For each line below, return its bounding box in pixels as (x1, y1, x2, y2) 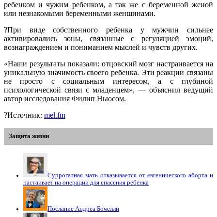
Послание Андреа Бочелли (47, 205, 119, 213)
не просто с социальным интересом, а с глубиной (4, 77, 213, 86)
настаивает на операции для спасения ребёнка (23, 179, 149, 186)
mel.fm (44, 111, 65, 120)
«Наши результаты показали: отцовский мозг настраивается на (4, 60, 213, 68)
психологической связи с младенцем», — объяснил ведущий (4, 86, 213, 94)
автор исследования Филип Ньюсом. (4, 94, 126, 103)
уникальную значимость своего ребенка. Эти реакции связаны (4, 68, 213, 77)
